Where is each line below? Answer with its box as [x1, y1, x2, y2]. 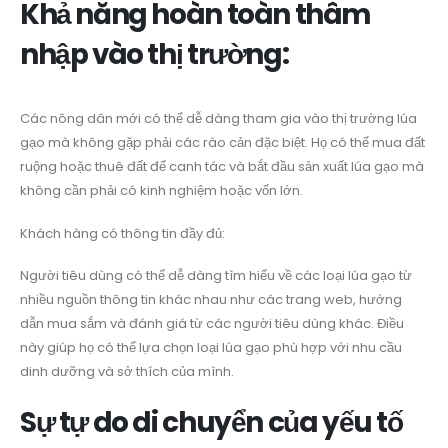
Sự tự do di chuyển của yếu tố [20, 402, 403, 442]
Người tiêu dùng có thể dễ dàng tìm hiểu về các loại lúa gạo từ [20, 266, 412, 286]
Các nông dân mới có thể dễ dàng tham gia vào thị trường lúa [20, 109, 417, 129]
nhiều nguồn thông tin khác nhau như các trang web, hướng [20, 290, 402, 310]
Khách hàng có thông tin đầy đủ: [20, 223, 225, 243]
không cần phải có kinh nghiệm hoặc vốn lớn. [20, 181, 303, 201]
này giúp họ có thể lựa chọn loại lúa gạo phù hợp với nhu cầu [20, 338, 402, 358]
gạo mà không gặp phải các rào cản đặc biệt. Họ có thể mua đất [20, 133, 425, 153]
